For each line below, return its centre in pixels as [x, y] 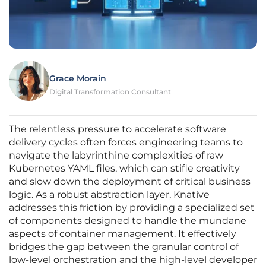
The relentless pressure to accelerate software [118, 129]
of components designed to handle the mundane [128, 221]
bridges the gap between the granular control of [124, 247]
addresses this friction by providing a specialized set [132, 208]
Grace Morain [78, 79]
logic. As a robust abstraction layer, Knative [109, 195]
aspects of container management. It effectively [123, 234]
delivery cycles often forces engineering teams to [126, 142]
